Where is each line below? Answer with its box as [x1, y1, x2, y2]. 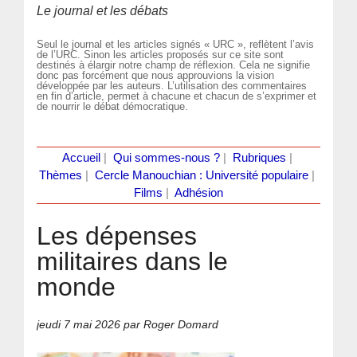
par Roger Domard [120, 318, 219, 331]
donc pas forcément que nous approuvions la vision [37, 69, 275, 81]
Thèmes [39, 168, 82, 182]
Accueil [61, 151, 100, 164]
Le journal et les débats [37, 4, 169, 18]
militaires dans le [37, 246, 229, 276]
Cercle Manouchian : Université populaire [95, 168, 308, 182]
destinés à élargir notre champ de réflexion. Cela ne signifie [37, 58, 311, 71]
